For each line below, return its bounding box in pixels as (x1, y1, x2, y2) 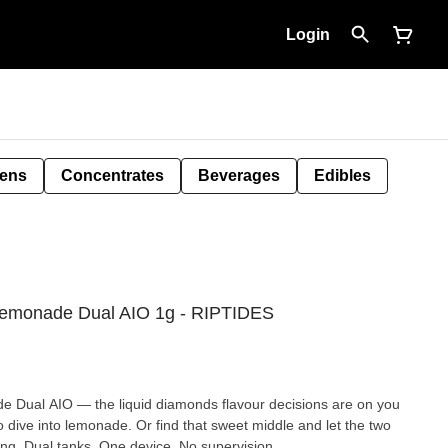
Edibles (314, 167, 371, 184)
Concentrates (61, 167, 164, 184)
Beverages (198, 167, 280, 184)
